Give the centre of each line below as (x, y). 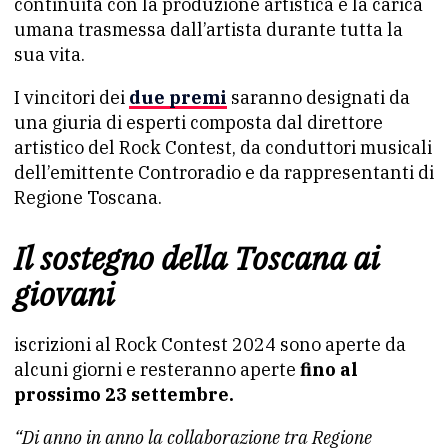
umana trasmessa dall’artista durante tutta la (208, 29)
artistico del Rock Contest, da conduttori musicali (223, 147)
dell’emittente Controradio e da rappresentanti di (224, 172)
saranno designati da (318, 97)
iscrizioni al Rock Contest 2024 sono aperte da (210, 344)
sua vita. (49, 54)
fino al (327, 369)
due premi (178, 97)
